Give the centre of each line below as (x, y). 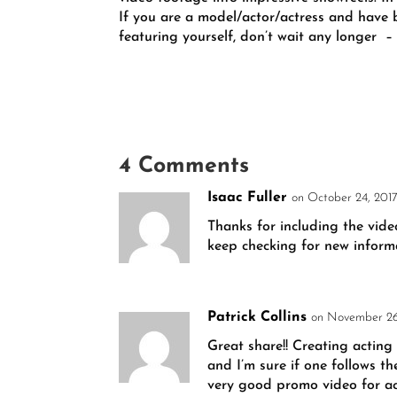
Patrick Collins (257, 318)
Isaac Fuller (248, 198)
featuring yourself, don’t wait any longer (248, 37)
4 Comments (184, 167)
